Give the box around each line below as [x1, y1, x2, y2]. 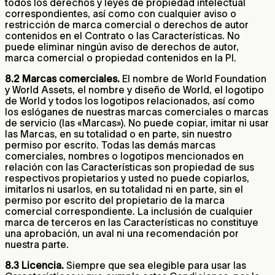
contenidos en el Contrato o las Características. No [5, 29, 240, 41]
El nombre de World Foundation [120, 72, 266, 84]
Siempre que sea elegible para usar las [64, 259, 246, 271]
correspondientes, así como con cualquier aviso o [5, 7, 236, 19]
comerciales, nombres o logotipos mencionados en [5, 150, 244, 161]
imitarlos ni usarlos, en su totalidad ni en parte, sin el [5, 183, 243, 195]
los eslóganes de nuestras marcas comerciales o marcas [5, 106, 268, 117]
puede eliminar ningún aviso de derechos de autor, [5, 41, 239, 52]
